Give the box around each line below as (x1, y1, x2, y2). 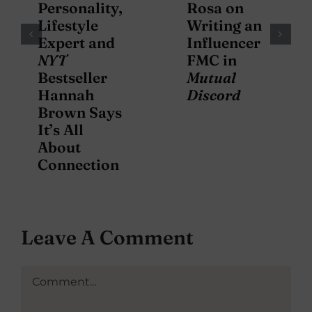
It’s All (38, 120, 84, 139)
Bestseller (38, 68, 107, 87)
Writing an (187, 16, 262, 35)
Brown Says (38, 103, 122, 122)
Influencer (187, 33, 260, 52)
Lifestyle (38, 16, 98, 35)
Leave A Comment (21, 225, 194, 249)
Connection (38, 155, 119, 174)
